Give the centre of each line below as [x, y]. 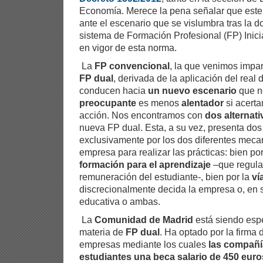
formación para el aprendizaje [145, 164]
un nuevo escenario [192, 90]
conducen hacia [114, 90]
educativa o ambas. [120, 201]
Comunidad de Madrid [144, 219]
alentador [203, 102]
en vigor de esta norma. [128, 47]
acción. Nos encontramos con [142, 115]
